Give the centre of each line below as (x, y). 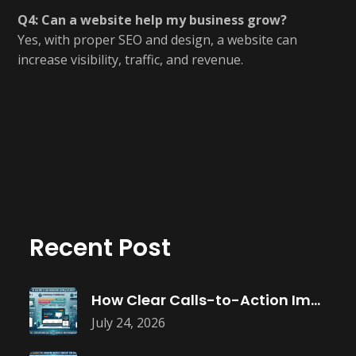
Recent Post (100, 248)
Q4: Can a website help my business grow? (152, 20)
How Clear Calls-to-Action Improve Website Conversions (315, 300)
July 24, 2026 (128, 322)
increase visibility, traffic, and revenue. (130, 60)
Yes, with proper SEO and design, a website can (157, 40)
